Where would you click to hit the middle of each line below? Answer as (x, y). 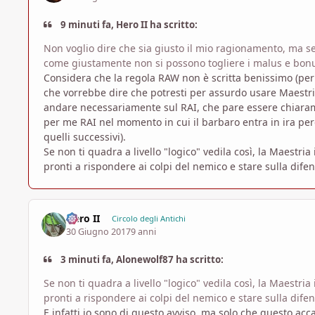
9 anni (144, 231)
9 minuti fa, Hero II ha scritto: (128, 24)
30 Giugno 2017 (99, 231)
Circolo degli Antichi (148, 219)
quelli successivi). (85, 137)
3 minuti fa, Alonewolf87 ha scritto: (141, 259)
